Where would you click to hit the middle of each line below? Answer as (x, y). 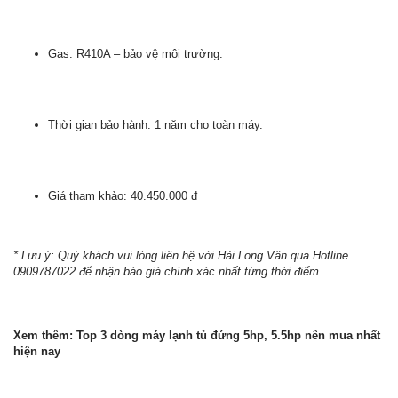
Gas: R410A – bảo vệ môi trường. (135, 54)
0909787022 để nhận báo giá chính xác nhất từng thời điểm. (168, 271)
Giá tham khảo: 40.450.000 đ (123, 196)
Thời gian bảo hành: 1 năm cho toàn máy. (155, 125)
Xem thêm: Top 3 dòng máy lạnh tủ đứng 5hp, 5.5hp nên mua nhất (197, 335)
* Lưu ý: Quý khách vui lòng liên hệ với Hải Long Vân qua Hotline (181, 255)
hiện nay (37, 351)
